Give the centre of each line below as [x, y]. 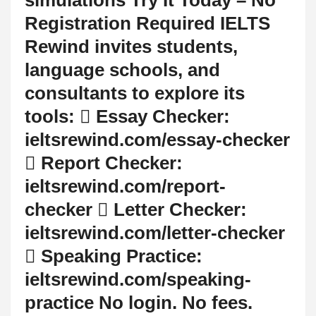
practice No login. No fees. [139, 302]
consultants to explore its [135, 93]
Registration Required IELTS [147, 23]
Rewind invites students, [131, 46]
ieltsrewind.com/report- [125, 186]
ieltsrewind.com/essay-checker [157, 139]
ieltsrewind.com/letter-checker [155, 232]
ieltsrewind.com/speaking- [138, 279]
